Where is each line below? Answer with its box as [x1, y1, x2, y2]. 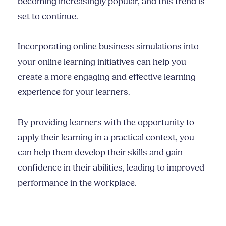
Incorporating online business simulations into [18, 41, 199, 52]
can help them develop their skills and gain [18, 147, 183, 158]
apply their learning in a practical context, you [18, 132, 194, 143]
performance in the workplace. [18, 178, 139, 189]
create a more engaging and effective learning [18, 72, 196, 83]
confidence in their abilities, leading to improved [18, 162, 204, 174]
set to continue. [18, 11, 80, 22]
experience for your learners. [18, 87, 130, 98]
